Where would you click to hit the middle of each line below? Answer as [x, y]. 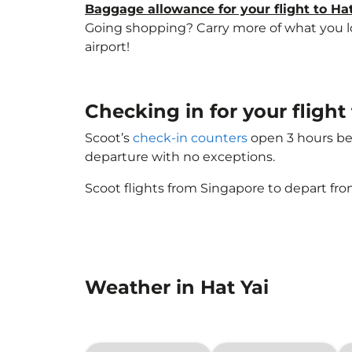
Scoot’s [109, 138]
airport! [107, 47]
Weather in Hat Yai [177, 287]
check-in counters [190, 138]
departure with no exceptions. [180, 157]
